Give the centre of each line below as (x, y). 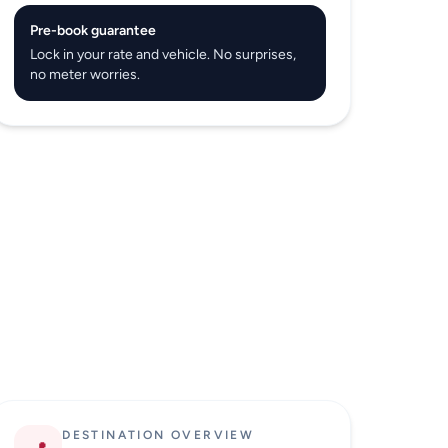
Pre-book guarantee (93, 31)
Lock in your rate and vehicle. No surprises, (163, 55)
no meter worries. (85, 75)
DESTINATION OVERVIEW (158, 435)
